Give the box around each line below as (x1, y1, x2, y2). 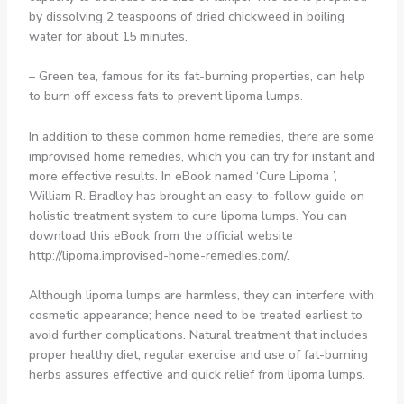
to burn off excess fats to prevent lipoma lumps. (28, 87, 303, 106)
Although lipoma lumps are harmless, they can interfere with (28, 287, 374, 305)
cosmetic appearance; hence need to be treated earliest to (28, 307, 363, 325)
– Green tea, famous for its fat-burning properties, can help (28, 68, 365, 86)
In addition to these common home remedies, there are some (28, 127, 374, 145)
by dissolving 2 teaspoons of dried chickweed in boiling (28, 8, 344, 26)
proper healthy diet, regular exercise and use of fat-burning (28, 346, 368, 364)
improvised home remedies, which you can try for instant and (28, 147, 375, 165)
